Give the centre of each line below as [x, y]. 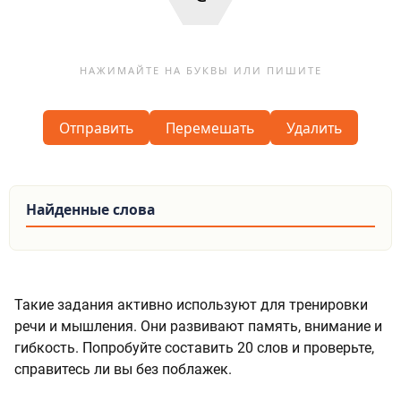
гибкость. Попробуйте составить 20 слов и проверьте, [194, 348]
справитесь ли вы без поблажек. [123, 370]
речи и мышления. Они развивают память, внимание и [198, 327]
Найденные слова [90, 209]
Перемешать [210, 128]
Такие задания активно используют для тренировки [191, 305]
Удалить [314, 128]
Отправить [97, 128]
